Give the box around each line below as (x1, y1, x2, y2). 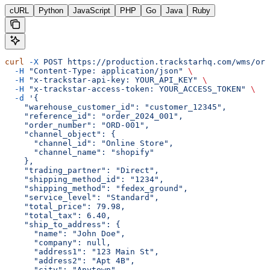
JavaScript (73, 6, 110, 16)
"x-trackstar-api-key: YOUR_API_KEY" (24, 75, 198, 85)
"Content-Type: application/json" (24, 66, 183, 76)
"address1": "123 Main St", (5, 247, 159, 257)
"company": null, (5, 238, 111, 248)
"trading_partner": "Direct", (5, 166, 159, 175)
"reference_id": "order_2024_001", (5, 111, 183, 121)
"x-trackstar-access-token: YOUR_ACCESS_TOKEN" (24, 84, 246, 94)
